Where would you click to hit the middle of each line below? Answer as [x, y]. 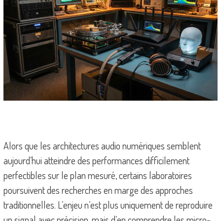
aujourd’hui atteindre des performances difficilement [96, 161]
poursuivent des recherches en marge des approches [98, 190]
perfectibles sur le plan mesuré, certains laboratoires [97, 175]
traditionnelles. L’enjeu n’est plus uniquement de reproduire [108, 205]
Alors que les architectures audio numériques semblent [102, 146]
